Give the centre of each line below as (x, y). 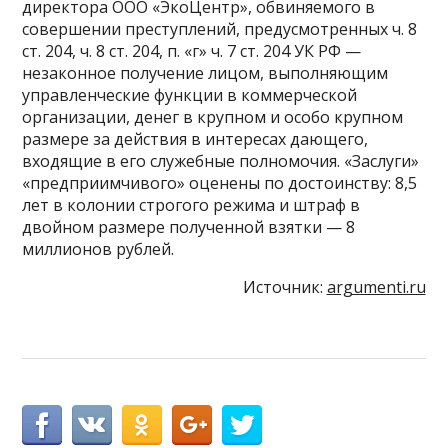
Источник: (284, 286)
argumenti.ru (376, 286)
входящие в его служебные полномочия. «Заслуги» (221, 160)
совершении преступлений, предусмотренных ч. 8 (220, 28)
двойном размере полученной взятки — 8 (189, 226)
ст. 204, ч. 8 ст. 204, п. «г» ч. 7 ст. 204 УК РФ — (192, 50)
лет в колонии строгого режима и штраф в (191, 204)
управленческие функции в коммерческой (190, 94)
